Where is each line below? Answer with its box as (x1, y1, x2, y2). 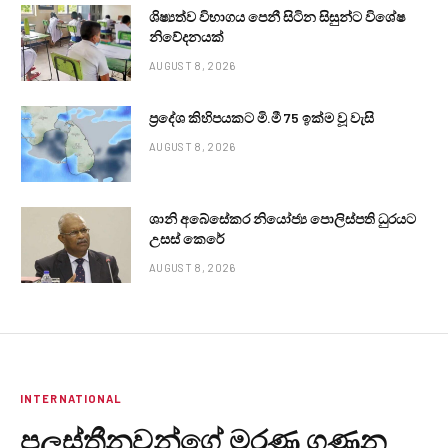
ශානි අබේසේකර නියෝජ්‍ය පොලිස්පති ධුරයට (149, 210, 416, 228)
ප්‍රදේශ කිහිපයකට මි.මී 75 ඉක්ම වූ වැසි (149, 109, 374, 127)
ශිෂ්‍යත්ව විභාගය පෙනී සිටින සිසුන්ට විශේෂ (149, 8, 405, 26)
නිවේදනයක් (149, 28, 224, 46)
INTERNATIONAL (20, 392, 123, 406)
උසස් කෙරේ (149, 230, 224, 248)
